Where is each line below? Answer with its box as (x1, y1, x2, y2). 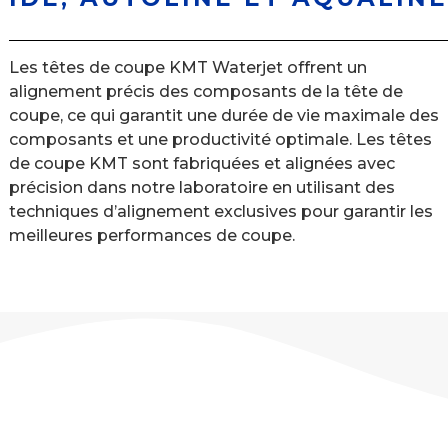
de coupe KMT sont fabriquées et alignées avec (8, 154, 395, 174)
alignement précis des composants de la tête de (8, 82, 403, 102)
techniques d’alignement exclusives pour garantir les (8, 202, 433, 222)
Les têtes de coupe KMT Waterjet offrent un (8, 58, 367, 78)
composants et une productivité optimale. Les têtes (8, 130, 432, 150)
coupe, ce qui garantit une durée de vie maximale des (8, 106, 439, 126)
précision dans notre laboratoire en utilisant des (8, 178, 395, 198)
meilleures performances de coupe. (8, 226, 295, 246)
